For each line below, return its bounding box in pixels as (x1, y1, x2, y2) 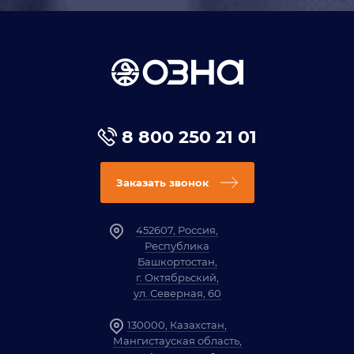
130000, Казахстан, (127, 318, 227, 331)
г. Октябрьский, (135, 270, 219, 284)
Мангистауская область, (112, 333, 242, 347)
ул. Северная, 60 (133, 286, 221, 299)
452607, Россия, (136, 223, 218, 236)
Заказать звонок (115, 175, 209, 189)
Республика (145, 239, 209, 252)
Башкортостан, (137, 254, 217, 268)
